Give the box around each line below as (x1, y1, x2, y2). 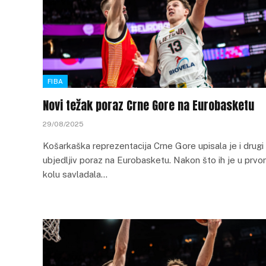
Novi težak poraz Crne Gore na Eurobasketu (43, 96, 254, 115)
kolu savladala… (43, 169, 107, 179)
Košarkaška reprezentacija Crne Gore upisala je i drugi (43, 141, 264, 151)
